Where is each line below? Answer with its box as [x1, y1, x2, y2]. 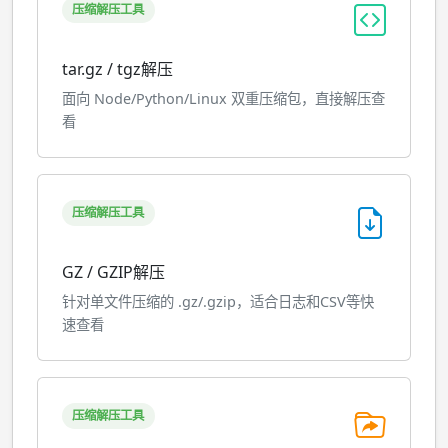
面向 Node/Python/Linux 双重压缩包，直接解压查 [62, 89, 385, 108]
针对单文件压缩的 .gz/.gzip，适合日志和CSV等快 [62, 292, 374, 311]
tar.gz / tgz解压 [62, 58, 173, 80]
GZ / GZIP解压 [62, 261, 165, 283]
